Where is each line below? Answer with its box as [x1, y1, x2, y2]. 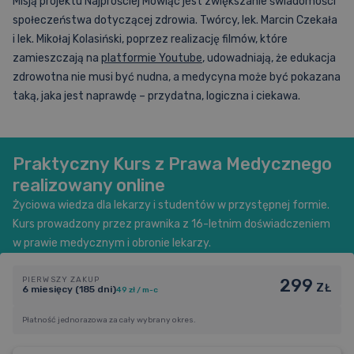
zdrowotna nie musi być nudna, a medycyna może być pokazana [13, 70, 341, 84]
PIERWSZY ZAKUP [22, 275, 100, 284]
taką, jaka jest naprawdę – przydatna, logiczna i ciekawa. [13, 89, 300, 103]
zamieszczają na [13, 51, 101, 65]
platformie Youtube [101, 51, 202, 65]
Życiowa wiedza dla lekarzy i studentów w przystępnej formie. [13, 198, 330, 212]
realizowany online [13, 175, 165, 196]
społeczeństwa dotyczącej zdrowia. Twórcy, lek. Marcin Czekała [13, 13, 337, 27]
